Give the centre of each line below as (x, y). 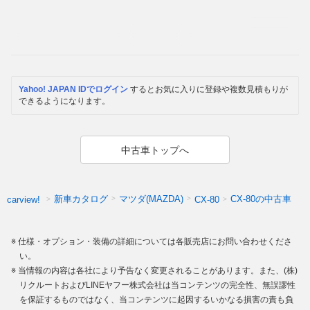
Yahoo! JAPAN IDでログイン (73, 90)
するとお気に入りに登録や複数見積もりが (208, 90)
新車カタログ (81, 199)
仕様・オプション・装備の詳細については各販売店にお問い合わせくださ (155, 242)
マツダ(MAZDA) (151, 199)
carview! (24, 199)
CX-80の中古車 (261, 199)
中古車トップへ (155, 150)
